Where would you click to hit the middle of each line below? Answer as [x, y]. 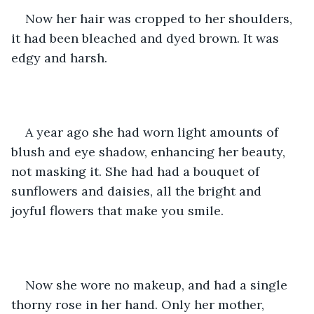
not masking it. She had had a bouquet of [137, 171]
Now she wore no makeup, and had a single [158, 285]
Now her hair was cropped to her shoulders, [161, 18]
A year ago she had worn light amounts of [153, 132]
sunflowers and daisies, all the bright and [138, 191]
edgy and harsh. [59, 57]
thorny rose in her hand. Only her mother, [139, 304]
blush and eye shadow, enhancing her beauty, [150, 151]
